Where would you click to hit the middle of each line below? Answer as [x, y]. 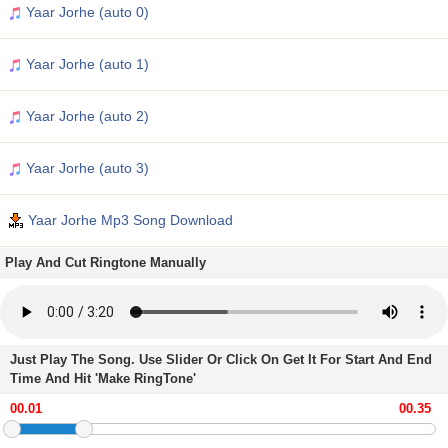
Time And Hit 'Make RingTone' [103, 378]
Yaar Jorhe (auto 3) [85, 168]
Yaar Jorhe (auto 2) [85, 116]
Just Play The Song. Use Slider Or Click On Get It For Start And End [221, 359]
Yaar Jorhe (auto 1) [85, 64]
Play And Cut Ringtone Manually [105, 262]
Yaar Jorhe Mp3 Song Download [128, 220]
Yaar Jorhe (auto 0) [85, 12]
